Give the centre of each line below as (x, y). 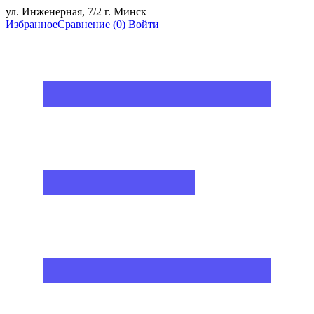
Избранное (32, 24)
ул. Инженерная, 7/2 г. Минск (76, 12)
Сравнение (84, 24)
